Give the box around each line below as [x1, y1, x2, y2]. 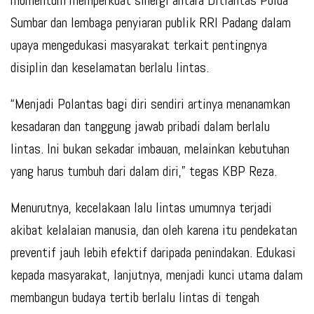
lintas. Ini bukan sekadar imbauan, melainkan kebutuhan [11, 139, 289, 158]
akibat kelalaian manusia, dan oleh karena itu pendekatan [11, 221, 297, 240]
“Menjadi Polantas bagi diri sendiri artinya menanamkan [11, 95, 290, 114]
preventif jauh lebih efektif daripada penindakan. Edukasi [11, 243, 296, 262]
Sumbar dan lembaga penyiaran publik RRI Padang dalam [11, 13, 291, 32]
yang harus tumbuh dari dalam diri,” [11, 162, 186, 181]
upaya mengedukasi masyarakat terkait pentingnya [11, 36, 267, 55]
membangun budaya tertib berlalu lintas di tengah [11, 288, 259, 307]
